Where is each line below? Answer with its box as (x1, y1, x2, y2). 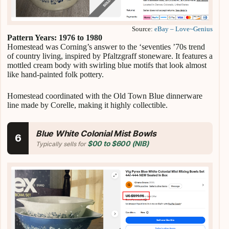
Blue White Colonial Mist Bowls (36, 128, 156, 139)
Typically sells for (36, 140, 87, 148)
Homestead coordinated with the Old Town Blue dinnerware (7, 91, 202, 100)
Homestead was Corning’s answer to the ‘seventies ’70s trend (7, 42, 205, 51)
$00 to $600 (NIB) (87, 139, 149, 148)
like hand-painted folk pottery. (7, 70, 104, 79)
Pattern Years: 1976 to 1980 (7, 33, 102, 42)
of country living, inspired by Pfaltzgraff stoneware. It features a (7, 51, 213, 60)
